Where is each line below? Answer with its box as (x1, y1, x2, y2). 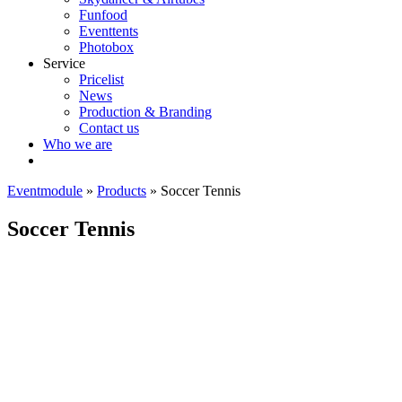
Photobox (79, 39, 134, 55)
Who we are (43, 136, 112, 152)
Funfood (79, 7, 127, 22)
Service (43, 56, 85, 71)
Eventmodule (7, 183, 83, 198)
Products (97, 183, 146, 198)
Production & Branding (79, 104, 212, 119)
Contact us (79, 120, 139, 135)
